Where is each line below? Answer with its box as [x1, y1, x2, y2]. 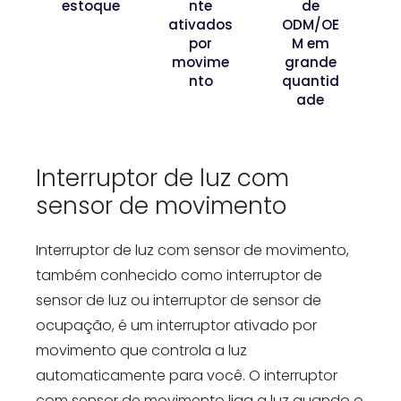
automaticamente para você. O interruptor [36, 365, 337, 387]
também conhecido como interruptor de [36, 265, 322, 286]
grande [284, 52, 337, 72]
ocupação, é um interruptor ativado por [36, 315, 317, 337]
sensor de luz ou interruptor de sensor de [36, 290, 321, 311]
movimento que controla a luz [36, 340, 247, 362]
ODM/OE [281, 14, 339, 34]
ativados [168, 14, 233, 34]
